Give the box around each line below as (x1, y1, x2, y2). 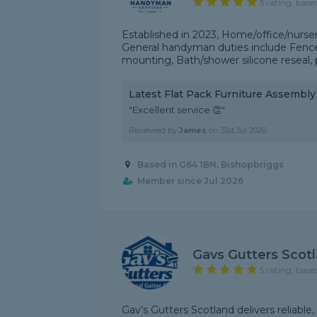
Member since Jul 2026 (137, 175, 243, 187)
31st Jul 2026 (221, 125, 266, 135)
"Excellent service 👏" (129, 104, 225, 115)
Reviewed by (129, 125, 179, 135)
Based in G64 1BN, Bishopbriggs (137, 159, 284, 171)
